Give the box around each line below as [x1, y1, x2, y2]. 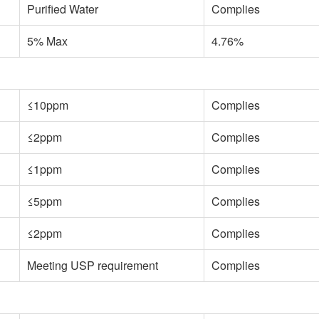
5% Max [27, 33, 68, 49]
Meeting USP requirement [27, 257, 158, 273]
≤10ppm [27, 97, 68, 113]
